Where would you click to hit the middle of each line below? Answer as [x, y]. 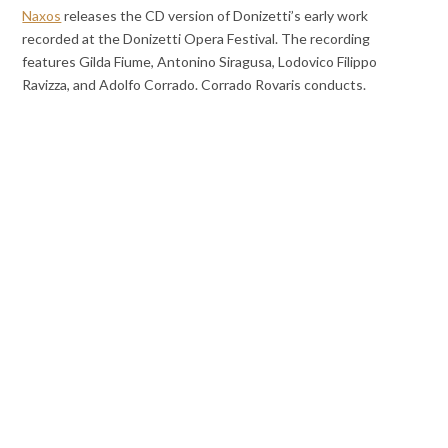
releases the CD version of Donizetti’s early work [215, 15]
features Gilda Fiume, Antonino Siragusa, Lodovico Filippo [200, 61]
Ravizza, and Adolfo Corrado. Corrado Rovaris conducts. [194, 84]
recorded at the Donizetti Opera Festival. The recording [196, 38]
